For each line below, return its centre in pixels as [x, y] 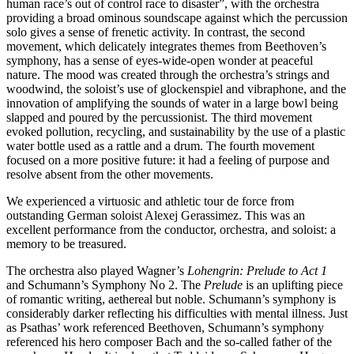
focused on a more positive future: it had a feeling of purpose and [168, 160]
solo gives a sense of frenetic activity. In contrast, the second [156, 32]
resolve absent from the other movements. [110, 175]
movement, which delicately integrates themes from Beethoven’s [166, 47]
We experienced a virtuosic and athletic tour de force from [150, 201]
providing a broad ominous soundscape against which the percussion [177, 18]
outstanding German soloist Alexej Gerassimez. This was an [156, 216]
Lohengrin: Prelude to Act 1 [257, 271]
